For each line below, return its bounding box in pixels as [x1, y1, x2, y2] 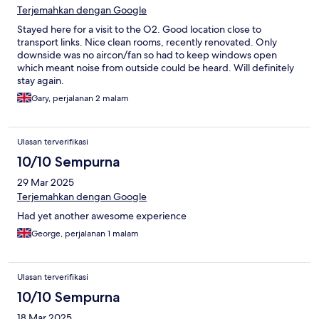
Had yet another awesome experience [17, 209, 187, 223]
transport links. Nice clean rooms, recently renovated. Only [17, 36, 277, 49]
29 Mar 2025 [17, 176, 74, 189]
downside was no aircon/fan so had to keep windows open [17, 48, 277, 62]
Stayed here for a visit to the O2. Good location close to [17, 23, 261, 36]
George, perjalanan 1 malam [31, 228, 139, 240]
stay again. [17, 74, 64, 88]
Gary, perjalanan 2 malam [31, 93, 129, 105]
